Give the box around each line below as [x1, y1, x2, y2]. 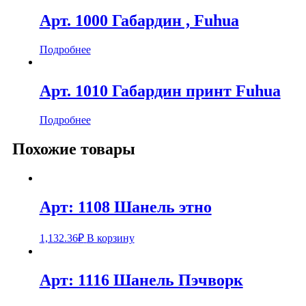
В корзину [86, 232, 135, 244]
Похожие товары [12, 139, 135, 158]
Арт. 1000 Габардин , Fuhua [39, 12, 239, 30]
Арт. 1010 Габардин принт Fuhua [39, 82, 281, 100]
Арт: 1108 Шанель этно [39, 197, 212, 216]
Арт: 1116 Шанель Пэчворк [39, 270, 243, 289]
